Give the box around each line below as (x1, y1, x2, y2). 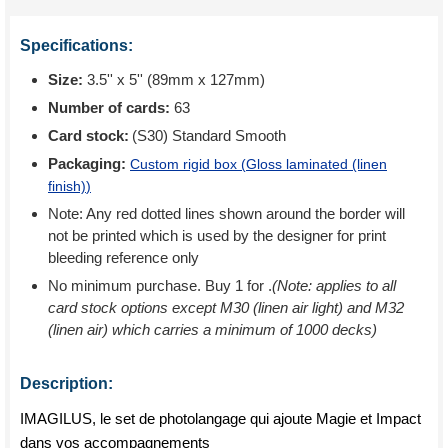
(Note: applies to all (272, 277, 396, 294)
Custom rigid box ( (130, 156, 246, 172)
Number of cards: (48, 99, 170, 116)
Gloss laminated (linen (246, 156, 387, 172)
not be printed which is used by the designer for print (48, 227, 386, 244)
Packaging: (48, 155, 130, 172)
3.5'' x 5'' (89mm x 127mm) (83, 71, 265, 88)
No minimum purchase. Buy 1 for (48, 277, 268, 294)
